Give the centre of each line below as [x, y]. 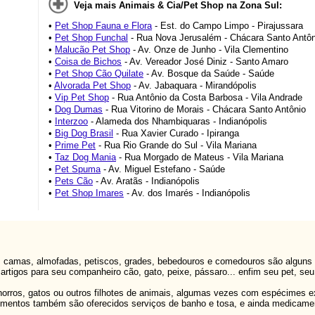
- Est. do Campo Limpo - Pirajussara [227, 26]
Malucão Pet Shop [92, 50]
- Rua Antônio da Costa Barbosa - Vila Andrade [206, 97]
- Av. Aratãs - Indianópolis [146, 181]
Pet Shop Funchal [91, 38]
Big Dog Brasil [84, 133]
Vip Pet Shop [82, 97]
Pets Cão [74, 181]
